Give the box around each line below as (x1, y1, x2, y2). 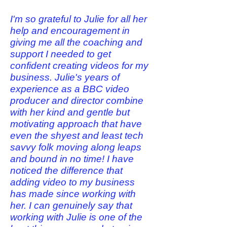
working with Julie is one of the (10, 212, 142, 222)
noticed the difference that (10, 165, 123, 176)
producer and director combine (10, 95, 143, 106)
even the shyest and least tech (10, 130, 143, 141)
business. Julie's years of (10, 72, 120, 83)
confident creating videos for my (10, 60, 148, 71)
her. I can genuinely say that (10, 200, 132, 211)
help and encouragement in (10, 25, 130, 36)
